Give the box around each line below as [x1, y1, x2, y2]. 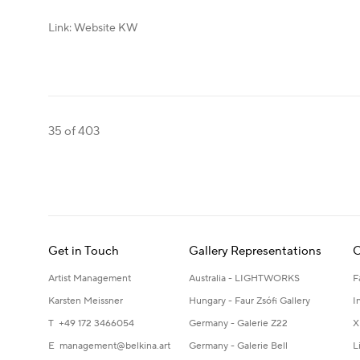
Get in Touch [48, 243, 119, 260]
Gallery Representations [189, 243, 321, 260]
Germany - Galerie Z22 [189, 317, 288, 330]
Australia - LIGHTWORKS [189, 272, 300, 285]
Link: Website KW [48, 21, 138, 36]
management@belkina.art [59, 340, 170, 353]
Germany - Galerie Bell [189, 340, 288, 353]
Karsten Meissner [48, 295, 123, 308]
